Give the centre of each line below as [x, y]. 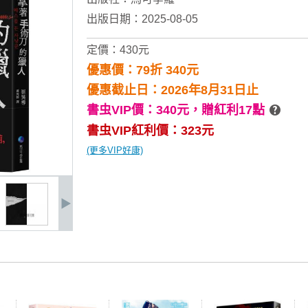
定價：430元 [118, 50]
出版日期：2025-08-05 [142, 19]
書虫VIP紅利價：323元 [150, 131]
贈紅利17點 [233, 110]
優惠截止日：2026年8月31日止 [173, 90]
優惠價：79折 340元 [143, 70]
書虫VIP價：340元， [144, 110]
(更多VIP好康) [115, 150]
